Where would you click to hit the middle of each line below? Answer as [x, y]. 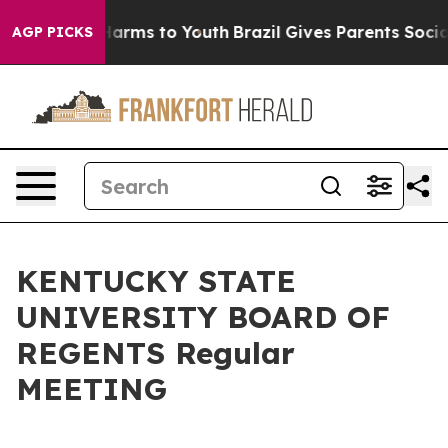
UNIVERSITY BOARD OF [203, 317]
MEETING [91, 389]
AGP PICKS [52, 32]
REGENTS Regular [155, 353]
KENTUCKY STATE [156, 281]
